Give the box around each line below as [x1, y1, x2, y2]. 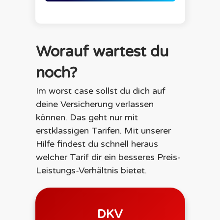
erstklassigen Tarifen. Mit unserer [35, 125, 171, 137]
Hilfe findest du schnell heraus [35, 138, 158, 150]
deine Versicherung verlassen [35, 99, 154, 110]
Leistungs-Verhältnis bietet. [35, 165, 147, 176]
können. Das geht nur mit [35, 112, 138, 123]
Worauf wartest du [35, 43, 168, 61]
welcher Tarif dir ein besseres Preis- [35, 152, 181, 163]
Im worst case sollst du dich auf [35, 85, 165, 97]
